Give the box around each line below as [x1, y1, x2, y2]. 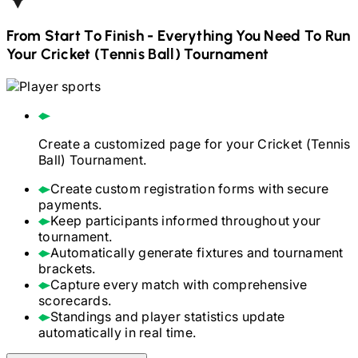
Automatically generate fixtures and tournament [50, 244, 344, 261]
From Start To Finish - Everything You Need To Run [6, 26, 351, 46]
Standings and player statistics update [50, 308, 285, 324]
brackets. [38, 260, 96, 276]
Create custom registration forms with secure [50, 180, 329, 197]
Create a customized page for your [38, 135, 254, 152]
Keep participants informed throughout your [50, 212, 321, 229]
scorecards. [38, 292, 112, 308]
